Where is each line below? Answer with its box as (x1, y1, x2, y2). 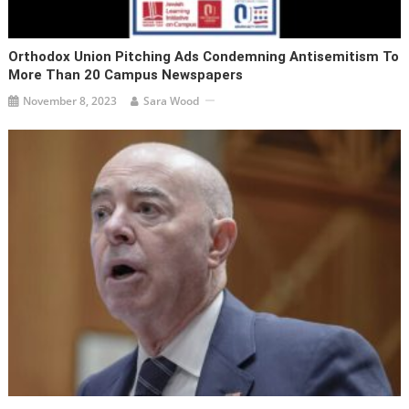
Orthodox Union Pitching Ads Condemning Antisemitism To (8, 47, 400, 65)
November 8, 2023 (23, 92, 118, 109)
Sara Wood (143, 92, 200, 109)
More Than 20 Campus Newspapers (8, 66, 244, 83)
